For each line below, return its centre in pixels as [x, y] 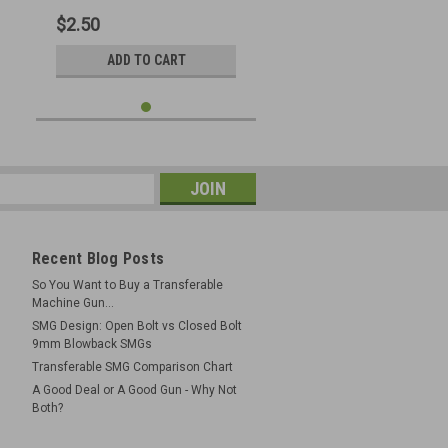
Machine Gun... [72, 303]
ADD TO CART [146, 59]
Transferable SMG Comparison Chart [132, 367]
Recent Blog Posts [97, 258]
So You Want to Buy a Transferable [127, 285]
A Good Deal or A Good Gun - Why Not [134, 390]
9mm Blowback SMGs [91, 344]
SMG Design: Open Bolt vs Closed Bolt [136, 326]
